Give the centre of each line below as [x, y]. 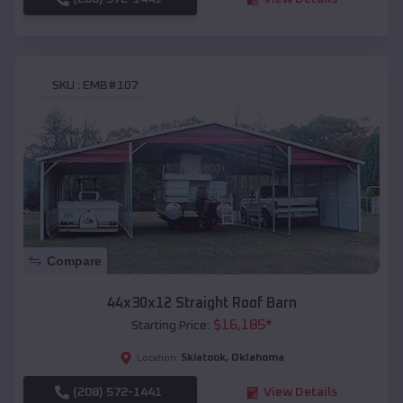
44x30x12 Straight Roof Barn [201, 304]
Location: [157, 358]
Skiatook [203, 358]
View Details [300, 393]
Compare [74, 261]
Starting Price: [170, 326]
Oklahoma [257, 358]
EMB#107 [111, 86]
